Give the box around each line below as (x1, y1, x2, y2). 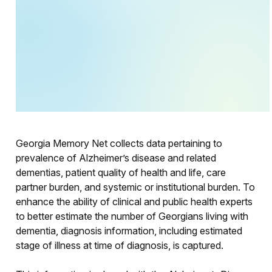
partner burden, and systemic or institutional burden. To (16, 181, 256, 193)
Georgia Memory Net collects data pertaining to (16, 137, 223, 149)
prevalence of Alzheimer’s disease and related (16, 152, 217, 164)
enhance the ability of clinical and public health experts (16, 195, 253, 208)
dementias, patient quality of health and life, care (16, 166, 226, 178)
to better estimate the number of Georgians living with (16, 210, 249, 222)
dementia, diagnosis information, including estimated (16, 225, 243, 237)
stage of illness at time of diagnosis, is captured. (16, 239, 224, 251)
